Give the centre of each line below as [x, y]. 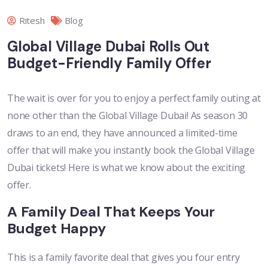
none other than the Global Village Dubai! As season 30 [128, 116]
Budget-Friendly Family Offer [109, 63]
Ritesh [32, 21]
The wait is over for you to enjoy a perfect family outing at [134, 98]
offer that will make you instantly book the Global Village [131, 150]
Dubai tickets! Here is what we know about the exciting [127, 168]
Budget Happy [57, 229]
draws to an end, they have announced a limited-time [122, 133]
